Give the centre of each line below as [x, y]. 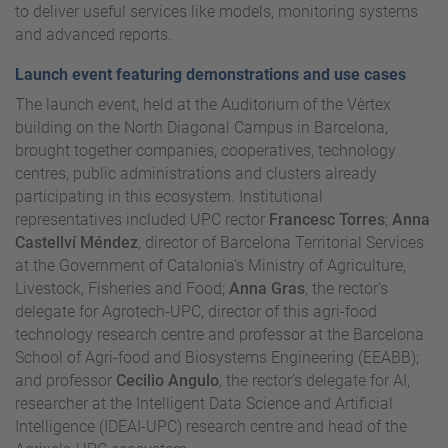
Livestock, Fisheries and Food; [122, 288]
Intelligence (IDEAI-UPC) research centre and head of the [211, 426]
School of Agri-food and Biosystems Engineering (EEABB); [217, 357]
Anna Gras [267, 288]
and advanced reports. [93, 34]
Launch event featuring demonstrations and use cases [212, 74]
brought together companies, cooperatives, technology [205, 150]
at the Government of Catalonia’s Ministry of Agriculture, [210, 265]
